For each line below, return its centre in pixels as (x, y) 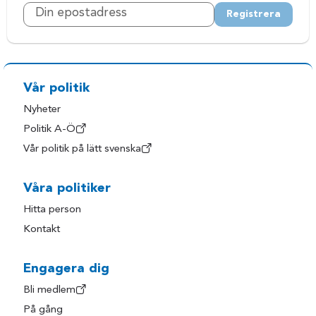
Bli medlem (50, 291)
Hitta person (53, 210)
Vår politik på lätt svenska (83, 150)
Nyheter (42, 110)
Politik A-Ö (50, 130)
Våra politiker (67, 188)
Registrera (253, 14)
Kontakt (42, 230)
